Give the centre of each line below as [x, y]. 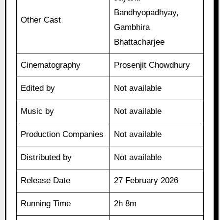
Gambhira [132, 27]
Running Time [46, 204]
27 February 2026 [146, 181]
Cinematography [51, 65]
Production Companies [62, 135]
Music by [38, 111]
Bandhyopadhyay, [147, 13]
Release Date [46, 181]
